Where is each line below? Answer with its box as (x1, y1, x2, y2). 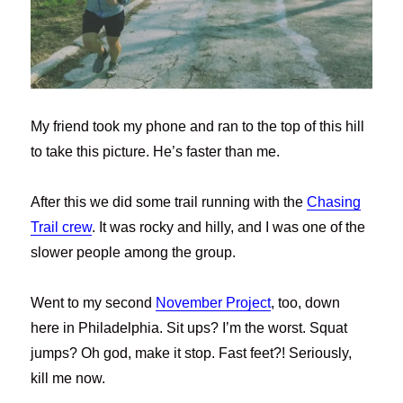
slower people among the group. (31, 245, 237, 261)
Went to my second (31, 295, 157, 311)
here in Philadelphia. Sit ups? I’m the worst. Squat (31, 320, 348, 336)
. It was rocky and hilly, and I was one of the (92, 219, 366, 236)
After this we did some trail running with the (31, 194, 308, 210)
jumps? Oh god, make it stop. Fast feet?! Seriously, (31, 345, 353, 362)
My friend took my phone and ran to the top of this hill (31, 119, 365, 135)
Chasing (307, 194, 362, 210)
